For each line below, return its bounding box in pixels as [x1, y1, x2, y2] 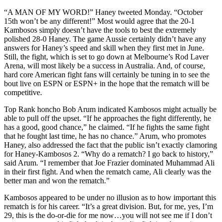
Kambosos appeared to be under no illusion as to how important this [4, 193, 216, 202]
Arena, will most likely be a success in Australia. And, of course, [4, 61, 205, 70]
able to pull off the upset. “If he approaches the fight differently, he [4, 113, 211, 122]
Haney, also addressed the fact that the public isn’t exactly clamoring [4, 140, 217, 149]
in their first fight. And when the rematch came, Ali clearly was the [4, 167, 211, 176]
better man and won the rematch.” [4, 176, 110, 185]
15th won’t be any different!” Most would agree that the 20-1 [4, 16, 195, 25]
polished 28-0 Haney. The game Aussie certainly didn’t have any [4, 34, 206, 43]
